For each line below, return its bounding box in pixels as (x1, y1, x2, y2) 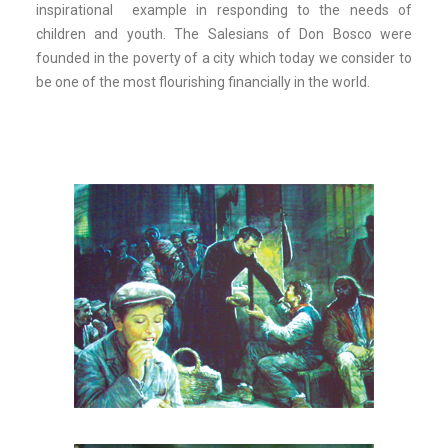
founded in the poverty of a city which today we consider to (36, 50, 412, 66)
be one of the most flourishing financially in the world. (36, 74, 370, 90)
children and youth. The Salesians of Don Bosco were (36, 26, 412, 42)
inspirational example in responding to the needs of (36, 2, 412, 18)
